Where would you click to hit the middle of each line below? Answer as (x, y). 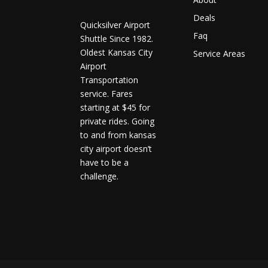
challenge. (100, 176)
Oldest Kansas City (117, 52)
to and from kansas (118, 135)
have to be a (105, 162)
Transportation (109, 80)
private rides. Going (118, 121)
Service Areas (220, 54)
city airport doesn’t (116, 148)
